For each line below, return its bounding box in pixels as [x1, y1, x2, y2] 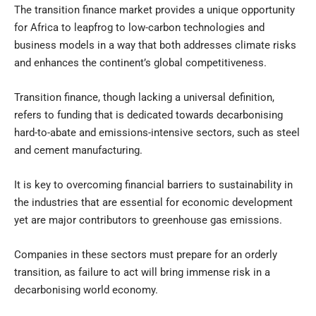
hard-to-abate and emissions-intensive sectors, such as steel [14, 126, 300, 139]
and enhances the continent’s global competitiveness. [14, 56, 267, 69]
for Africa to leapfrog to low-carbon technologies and [14, 20, 265, 34]
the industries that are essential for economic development [14, 195, 293, 209]
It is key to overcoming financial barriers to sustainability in [14, 178, 293, 191]
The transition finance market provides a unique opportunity [14, 3, 295, 16]
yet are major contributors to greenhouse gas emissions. [14, 213, 282, 226]
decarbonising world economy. [14, 283, 158, 296]
